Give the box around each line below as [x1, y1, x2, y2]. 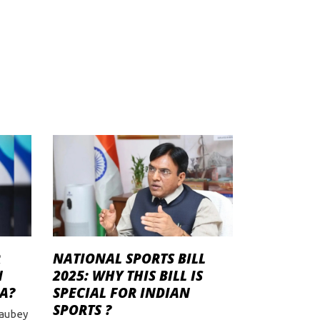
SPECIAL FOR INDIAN [52, 284, 190, 303]
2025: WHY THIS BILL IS [52, 266, 203, 286]
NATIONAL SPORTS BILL [52, 249, 206, 269]
